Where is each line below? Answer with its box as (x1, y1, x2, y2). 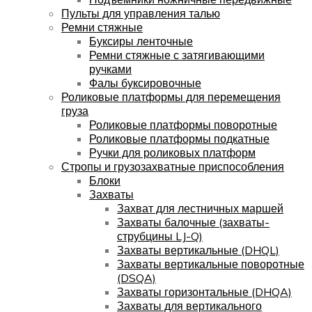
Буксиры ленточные (89, 33, 193, 48)
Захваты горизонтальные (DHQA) (117, 284, 292, 299)
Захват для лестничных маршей (117, 201, 283, 215)
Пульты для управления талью (61, 6, 220, 20)
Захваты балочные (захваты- (117, 214, 270, 229)
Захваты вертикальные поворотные (117, 256, 304, 271)
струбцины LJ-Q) (117, 228, 203, 243)
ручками (89, 61, 132, 76)
